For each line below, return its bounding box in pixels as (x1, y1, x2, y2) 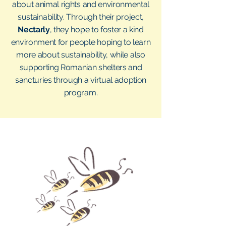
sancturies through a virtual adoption (15, 75, 147, 85)
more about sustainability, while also (16, 50, 145, 60)
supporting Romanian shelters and (19, 63, 142, 72)
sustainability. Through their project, (18, 12, 144, 22)
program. (64, 88, 98, 97)
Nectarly (18, 25, 50, 34)
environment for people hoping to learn (11, 37, 151, 47)
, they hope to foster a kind (49, 25, 144, 34)
